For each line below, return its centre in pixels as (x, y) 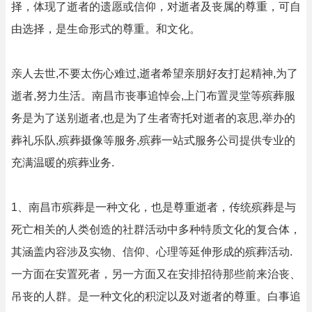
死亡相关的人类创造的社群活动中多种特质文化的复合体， (156, 229)
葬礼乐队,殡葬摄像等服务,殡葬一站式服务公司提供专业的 (153, 140)
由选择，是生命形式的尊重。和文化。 (106, 29)
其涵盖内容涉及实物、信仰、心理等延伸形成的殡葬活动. (152, 252)
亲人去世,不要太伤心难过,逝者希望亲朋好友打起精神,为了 (155, 73)
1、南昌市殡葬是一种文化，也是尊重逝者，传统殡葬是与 (154, 207)
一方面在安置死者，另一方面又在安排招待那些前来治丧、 (156, 274)
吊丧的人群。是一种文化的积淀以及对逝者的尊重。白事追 (156, 296)
